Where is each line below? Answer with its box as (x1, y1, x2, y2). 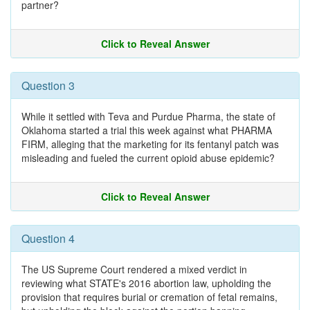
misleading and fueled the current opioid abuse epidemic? (21, 151, 275, 165)
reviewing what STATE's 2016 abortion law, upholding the (21, 276, 271, 290)
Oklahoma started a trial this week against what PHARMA (21, 123, 272, 137)
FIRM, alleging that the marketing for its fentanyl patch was (21, 137, 279, 151)
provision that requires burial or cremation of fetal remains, (21, 290, 277, 304)
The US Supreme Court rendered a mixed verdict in (21, 262, 247, 276)
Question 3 (21, 77, 75, 93)
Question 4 (21, 230, 75, 246)
